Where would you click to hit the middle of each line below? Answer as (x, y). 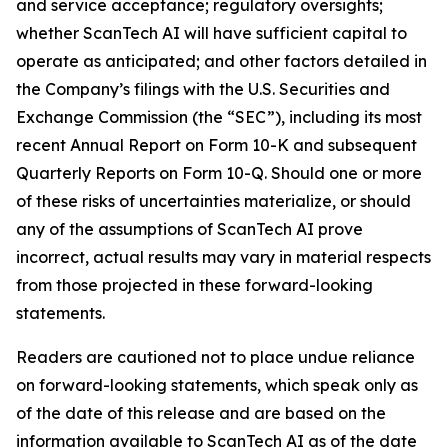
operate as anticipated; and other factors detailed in (221, 61)
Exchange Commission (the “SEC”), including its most (219, 117)
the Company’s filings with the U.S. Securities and (203, 89)
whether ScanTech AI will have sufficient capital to (211, 33)
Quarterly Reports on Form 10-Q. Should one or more (219, 173)
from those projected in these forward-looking (194, 285)
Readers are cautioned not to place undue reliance (215, 357)
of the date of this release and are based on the (201, 413)
